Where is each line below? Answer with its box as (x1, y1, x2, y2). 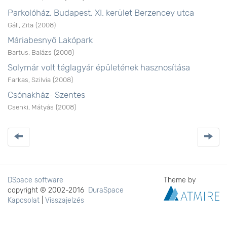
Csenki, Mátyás (8, 103, 54, 111)
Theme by (164, 176, 198, 184)
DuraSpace (88, 186, 124, 195)
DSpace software (8, 176, 63, 184)
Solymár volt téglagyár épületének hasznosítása (8, 62, 190, 72)
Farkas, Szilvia (8, 75, 51, 84)
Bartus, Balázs (8, 48, 52, 56)
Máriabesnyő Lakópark (8, 35, 93, 45)
